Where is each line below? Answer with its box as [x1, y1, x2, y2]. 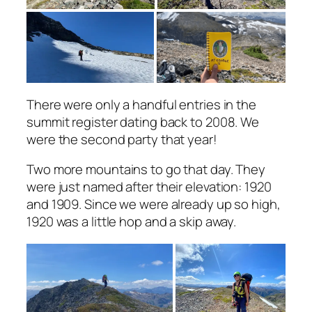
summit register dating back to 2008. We [26, 112, 260, 131]
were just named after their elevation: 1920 [26, 178, 272, 196]
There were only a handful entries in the [26, 95, 256, 114]
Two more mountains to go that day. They [26, 160, 266, 179]
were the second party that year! [26, 130, 217, 148]
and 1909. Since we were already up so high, [26, 195, 281, 214]
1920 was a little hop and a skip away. [26, 212, 237, 231]
